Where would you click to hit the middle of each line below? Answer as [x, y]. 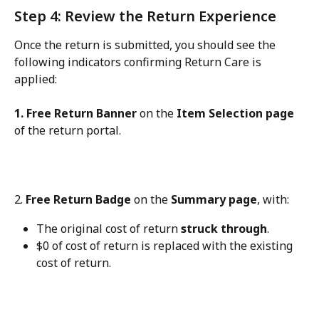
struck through [224, 228]
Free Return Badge [78, 200]
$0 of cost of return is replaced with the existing [166, 246]
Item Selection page [235, 114]
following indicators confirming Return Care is [139, 62]
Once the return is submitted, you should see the [146, 45]
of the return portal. [68, 131]
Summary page [214, 200]
